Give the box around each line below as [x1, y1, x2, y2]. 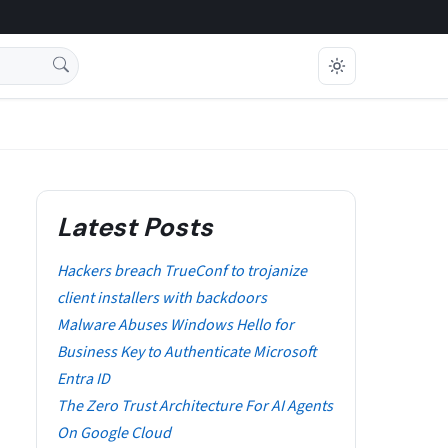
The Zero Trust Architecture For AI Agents [57, 395, 333, 417]
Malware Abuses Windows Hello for [57, 314, 294, 336]
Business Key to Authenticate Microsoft [57, 341, 317, 363]
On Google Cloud [57, 422, 171, 444]
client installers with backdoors [57, 287, 267, 309]
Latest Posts [57, 210, 213, 244]
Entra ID [57, 368, 110, 390]
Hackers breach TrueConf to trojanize [57, 260, 307, 282]
